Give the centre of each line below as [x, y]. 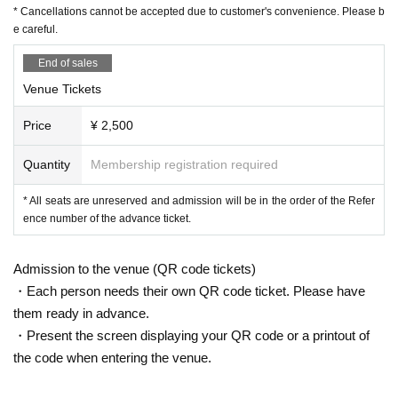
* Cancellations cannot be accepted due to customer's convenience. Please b [199, 11]
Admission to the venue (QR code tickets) [135, 268]
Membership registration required [184, 164]
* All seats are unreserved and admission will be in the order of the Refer [199, 200]
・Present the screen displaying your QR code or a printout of [191, 335]
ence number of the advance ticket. [107, 218]
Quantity [47, 164]
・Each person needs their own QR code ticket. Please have [189, 291]
